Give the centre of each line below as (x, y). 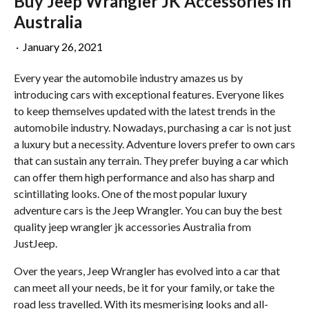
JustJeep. (37, 243)
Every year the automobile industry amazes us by (128, 77)
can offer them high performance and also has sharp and (144, 177)
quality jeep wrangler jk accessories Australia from (132, 226)
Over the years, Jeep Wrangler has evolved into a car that (147, 270)
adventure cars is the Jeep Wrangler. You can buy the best (148, 210)
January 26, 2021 (63, 46)
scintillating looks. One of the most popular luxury (130, 193)
